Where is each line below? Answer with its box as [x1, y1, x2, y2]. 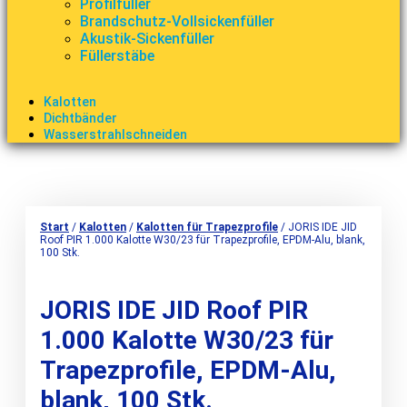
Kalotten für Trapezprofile [136, 220, 278, 233]
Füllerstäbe [80, 46, 154, 65]
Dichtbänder [44, 110, 117, 125]
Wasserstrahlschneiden [44, 126, 187, 142]
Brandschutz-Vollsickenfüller [80, 12, 274, 30]
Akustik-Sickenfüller [80, 29, 214, 47]
